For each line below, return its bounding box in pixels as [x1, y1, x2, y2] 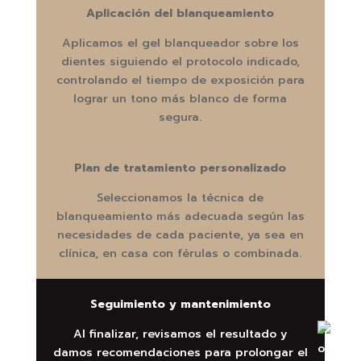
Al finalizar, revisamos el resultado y [73, 325, 288, 342]
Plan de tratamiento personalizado [74, 159, 287, 176]
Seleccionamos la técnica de [97, 189, 264, 206]
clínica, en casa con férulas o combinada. [59, 244, 302, 262]
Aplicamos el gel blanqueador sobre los [61, 34, 299, 52]
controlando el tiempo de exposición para [56, 71, 305, 89]
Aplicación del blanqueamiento [86, 4, 275, 22]
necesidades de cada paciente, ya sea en [56, 226, 304, 243]
